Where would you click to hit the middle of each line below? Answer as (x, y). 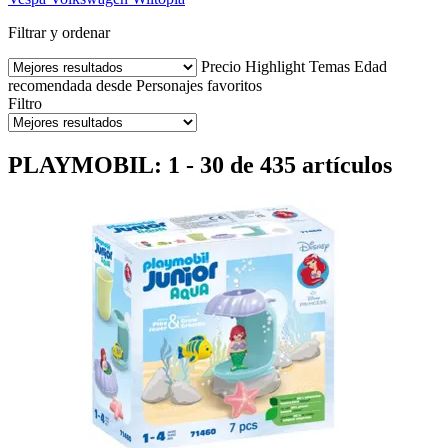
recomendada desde (70, 85)
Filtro (25, 103)
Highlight (275, 66)
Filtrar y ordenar (59, 32)
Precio (221, 66)
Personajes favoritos (199, 85)
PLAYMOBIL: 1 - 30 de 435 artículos (200, 164)
